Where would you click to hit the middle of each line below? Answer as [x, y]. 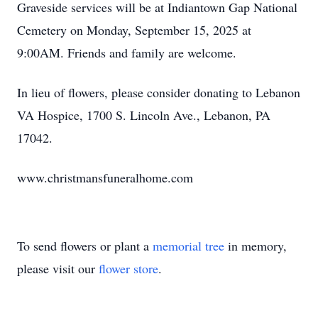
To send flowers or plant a [85, 246]
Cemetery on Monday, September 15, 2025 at [134, 30]
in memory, [256, 246]
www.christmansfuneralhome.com [105, 177]
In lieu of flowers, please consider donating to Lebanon [159, 92]
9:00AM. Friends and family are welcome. [127, 53]
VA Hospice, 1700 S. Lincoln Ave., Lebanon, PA [144, 115]
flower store [128, 268]
